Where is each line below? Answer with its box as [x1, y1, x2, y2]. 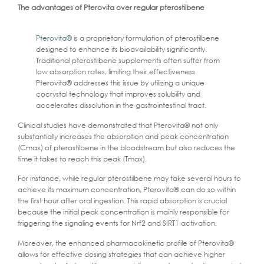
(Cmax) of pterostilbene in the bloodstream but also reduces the [18, 142, 235, 153]
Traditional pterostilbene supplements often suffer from [36, 55, 220, 66]
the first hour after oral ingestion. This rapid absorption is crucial [18, 196, 227, 206]
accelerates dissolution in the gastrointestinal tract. [36, 100, 207, 111]
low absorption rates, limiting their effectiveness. [36, 67, 197, 77]
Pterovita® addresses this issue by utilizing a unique [36, 78, 205, 88]
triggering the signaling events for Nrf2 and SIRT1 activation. [18, 218, 217, 229]
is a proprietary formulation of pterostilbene [72, 33, 220, 44]
